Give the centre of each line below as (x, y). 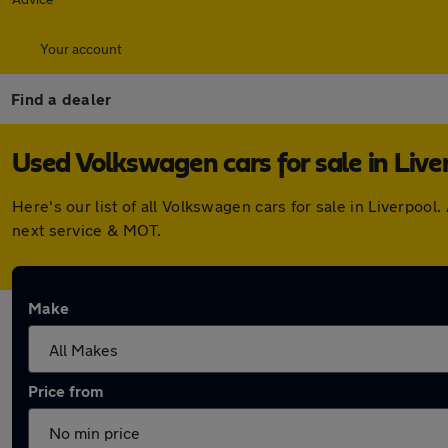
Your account (81, 48)
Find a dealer (61, 98)
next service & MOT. (87, 229)
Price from (65, 390)
